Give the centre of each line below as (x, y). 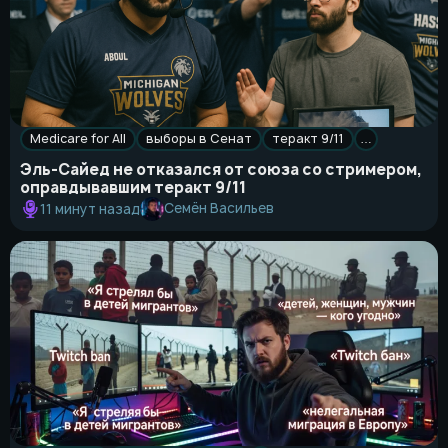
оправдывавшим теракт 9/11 (133, 187)
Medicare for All (78, 138)
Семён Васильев (219, 208)
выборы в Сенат (199, 138)
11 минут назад (90, 208)
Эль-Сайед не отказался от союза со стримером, (221, 169)
